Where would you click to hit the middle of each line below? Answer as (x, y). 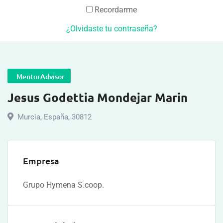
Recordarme (115, 10)
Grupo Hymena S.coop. (63, 185)
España (55, 117)
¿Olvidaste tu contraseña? (111, 29)
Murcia (29, 117)
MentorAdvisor (39, 76)
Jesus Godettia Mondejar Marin (98, 97)
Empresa (41, 161)
